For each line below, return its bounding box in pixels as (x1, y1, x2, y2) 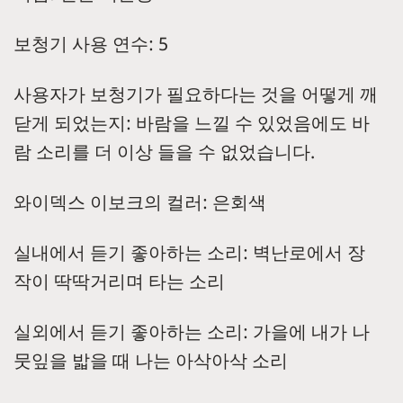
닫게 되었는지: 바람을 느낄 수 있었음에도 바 (13, 111, 370, 136)
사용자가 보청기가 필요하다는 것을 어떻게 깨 (13, 82, 378, 107)
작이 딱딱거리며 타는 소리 (13, 269, 225, 294)
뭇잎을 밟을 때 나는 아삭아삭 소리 (13, 348, 292, 373)
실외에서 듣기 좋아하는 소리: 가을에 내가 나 (13, 319, 370, 345)
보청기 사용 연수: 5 (13, 31, 168, 57)
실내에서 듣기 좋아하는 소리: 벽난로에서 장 (13, 240, 365, 265)
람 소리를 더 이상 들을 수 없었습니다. (13, 139, 315, 165)
